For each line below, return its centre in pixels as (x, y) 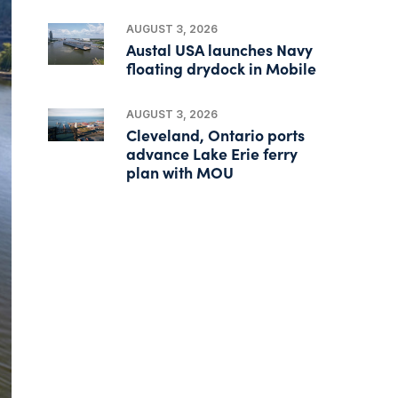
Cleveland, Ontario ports (216, 134)
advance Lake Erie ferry (212, 153)
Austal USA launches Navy (220, 49)
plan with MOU (180, 171)
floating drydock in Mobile (222, 68)
